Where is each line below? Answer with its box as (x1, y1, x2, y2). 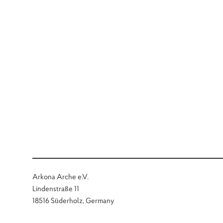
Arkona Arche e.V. (32, 172, 89, 182)
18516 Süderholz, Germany (32, 196, 114, 206)
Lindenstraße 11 (32, 184, 81, 194)
